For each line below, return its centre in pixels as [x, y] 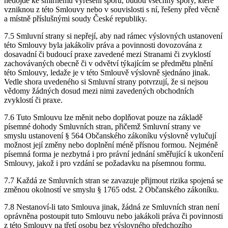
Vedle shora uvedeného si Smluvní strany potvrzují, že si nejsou [106, 82]
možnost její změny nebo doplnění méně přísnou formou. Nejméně [111, 145]
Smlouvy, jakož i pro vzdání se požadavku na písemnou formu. [106, 163]
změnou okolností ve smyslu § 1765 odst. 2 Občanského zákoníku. [111, 190]
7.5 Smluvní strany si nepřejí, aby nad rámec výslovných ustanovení [113, 36]
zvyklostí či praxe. [33, 100]
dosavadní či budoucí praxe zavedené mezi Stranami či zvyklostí [107, 54]
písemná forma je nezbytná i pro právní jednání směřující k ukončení [114, 154]
